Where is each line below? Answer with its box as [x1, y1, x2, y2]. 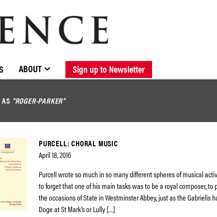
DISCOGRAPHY [158, 55, 203, 69]
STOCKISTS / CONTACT [14, 55, 82, 69]
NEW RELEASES [77, 55, 125, 69]
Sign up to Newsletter [73, 62, 145, 76]
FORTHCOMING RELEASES [133, 55, 213, 69]
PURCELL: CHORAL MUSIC [39, 138, 118, 149]
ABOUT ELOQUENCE [90, 55, 150, 69]
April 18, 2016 [39, 149, 71, 160]
